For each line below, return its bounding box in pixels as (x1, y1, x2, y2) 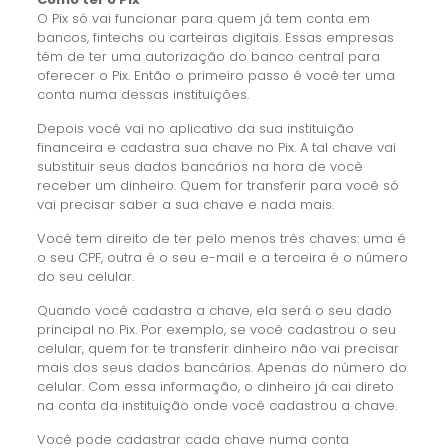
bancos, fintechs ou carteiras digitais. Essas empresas (36, 28, 394, 48)
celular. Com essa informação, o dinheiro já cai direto (36, 377, 394, 397)
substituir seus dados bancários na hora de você (36, 157, 363, 177)
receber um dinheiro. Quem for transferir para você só (36, 176, 399, 196)
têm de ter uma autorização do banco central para (36, 47, 380, 67)
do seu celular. (36, 267, 134, 287)
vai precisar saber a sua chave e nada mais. (36, 195, 334, 215)
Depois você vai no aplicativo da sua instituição (36, 119, 354, 139)
